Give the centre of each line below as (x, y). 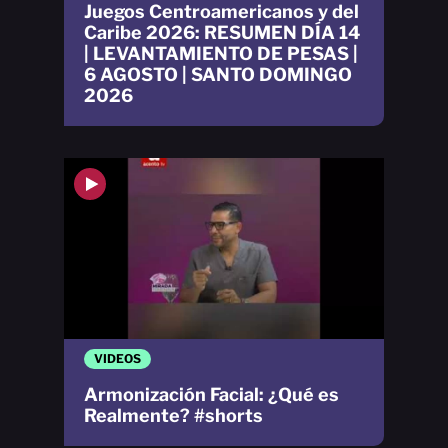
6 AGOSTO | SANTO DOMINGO (218, 75)
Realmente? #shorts (173, 415)
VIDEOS (117, 358)
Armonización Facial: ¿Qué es (211, 394)
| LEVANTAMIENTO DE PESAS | (221, 54)
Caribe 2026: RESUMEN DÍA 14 (222, 33)
